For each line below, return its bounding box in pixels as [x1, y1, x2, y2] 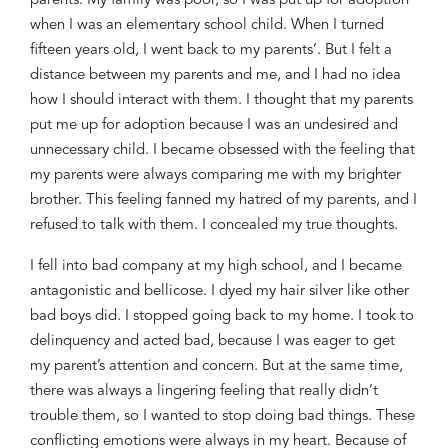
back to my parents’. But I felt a [183, 43, 392, 58]
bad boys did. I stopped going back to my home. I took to [30, 309, 414, 324]
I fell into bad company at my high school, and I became [30, 259, 402, 274]
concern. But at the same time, [198, 359, 403, 374]
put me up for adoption [30, 118, 189, 133]
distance [30, 68, 85, 83]
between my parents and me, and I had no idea [85, 68, 401, 83]
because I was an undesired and [189, 118, 398, 133]
